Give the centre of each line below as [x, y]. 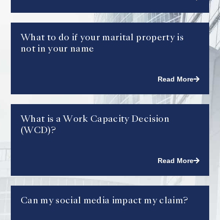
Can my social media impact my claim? [105, 201]
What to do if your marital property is [102, 38]
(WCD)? [39, 131]
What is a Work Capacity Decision [95, 119]
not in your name [57, 49]
